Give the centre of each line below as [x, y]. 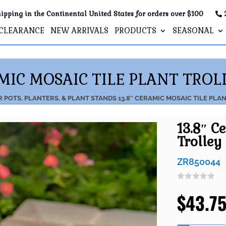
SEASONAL [193, 31]
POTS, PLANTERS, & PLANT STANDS [60, 98]
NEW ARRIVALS [79, 31]
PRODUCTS [135, 31]
